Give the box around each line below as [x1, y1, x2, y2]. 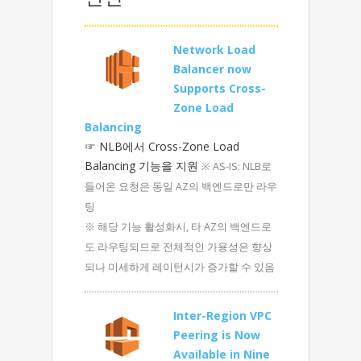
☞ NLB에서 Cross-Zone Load [85, 139, 239, 154]
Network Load [173, 42, 255, 57]
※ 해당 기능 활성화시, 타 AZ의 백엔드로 [85, 220, 272, 234]
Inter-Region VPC [173, 308, 272, 323]
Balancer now [173, 61, 251, 77]
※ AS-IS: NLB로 [201, 160, 272, 173]
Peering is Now [173, 327, 260, 342]
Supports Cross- [173, 81, 266, 96]
